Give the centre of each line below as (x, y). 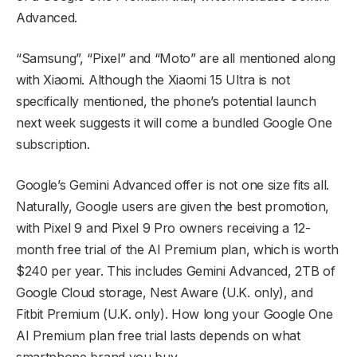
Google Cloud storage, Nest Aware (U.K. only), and (165, 292)
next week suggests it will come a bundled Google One (174, 122)
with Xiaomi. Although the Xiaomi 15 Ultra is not (153, 79)
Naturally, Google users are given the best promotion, (173, 206)
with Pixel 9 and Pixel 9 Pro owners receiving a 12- (163, 228)
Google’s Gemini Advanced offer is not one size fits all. (173, 184)
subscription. (53, 144)
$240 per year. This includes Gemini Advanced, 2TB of (176, 271)
